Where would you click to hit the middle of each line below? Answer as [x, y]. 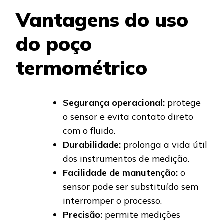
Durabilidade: [92, 145]
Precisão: [83, 215]
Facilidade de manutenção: [120, 173]
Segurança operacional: [114, 103]
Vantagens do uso [102, 20]
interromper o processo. [112, 201]
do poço [54, 44]
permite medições [141, 215]
